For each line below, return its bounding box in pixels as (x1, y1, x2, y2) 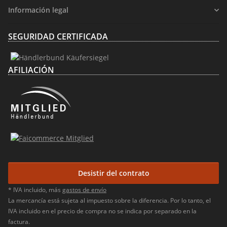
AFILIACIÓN (8, 64, 54, 76)
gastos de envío (62, 185, 106, 195)
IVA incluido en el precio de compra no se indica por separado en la (8, 207, 197, 216)
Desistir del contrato (78, 168, 149, 178)
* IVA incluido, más (8, 185, 62, 195)
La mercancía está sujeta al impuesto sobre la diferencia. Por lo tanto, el (8, 196, 211, 205)
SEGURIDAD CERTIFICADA (8, 31, 108, 43)
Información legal (8, 5, 68, 15)
